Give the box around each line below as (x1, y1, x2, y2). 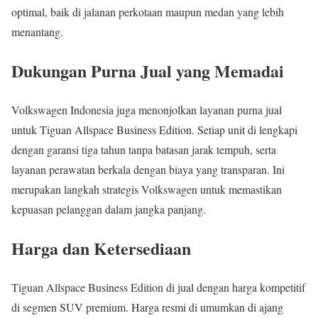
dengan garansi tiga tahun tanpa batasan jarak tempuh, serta (11, 142, 276, 158)
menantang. (11, 24, 63, 40)
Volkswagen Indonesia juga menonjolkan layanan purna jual (11, 102, 282, 118)
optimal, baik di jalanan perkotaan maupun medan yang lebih (11, 4, 284, 20)
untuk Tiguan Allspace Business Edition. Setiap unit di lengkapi (11, 122, 297, 138)
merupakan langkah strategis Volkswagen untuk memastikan (11, 182, 282, 197)
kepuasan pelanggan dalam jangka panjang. (11, 202, 206, 217)
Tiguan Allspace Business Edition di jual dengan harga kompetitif (11, 280, 305, 295)
